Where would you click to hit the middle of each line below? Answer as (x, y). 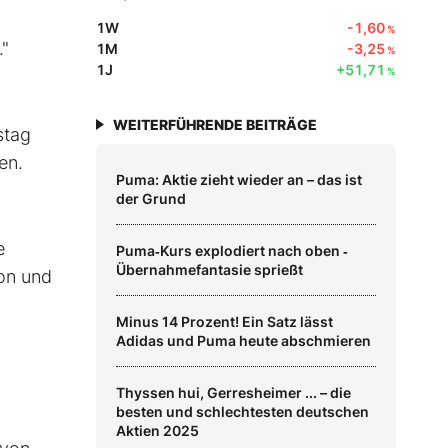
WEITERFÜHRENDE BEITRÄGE (215, 125)
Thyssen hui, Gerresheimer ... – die (233, 393)
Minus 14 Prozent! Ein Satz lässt (224, 322)
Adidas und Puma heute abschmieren (243, 341)
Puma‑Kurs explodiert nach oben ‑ (232, 251)
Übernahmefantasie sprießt (209, 270)
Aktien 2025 (157, 431)
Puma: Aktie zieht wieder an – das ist (239, 180)
